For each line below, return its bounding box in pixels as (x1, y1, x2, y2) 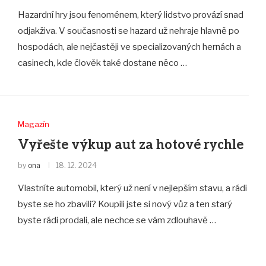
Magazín (17, 119, 49, 129)
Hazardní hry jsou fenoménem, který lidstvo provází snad (17, 9, 243, 20)
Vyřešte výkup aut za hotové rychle (17, 137, 243, 153)
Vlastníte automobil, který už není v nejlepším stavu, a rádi (17, 183, 247, 194)
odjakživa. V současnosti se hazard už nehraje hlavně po (17, 25, 239, 36)
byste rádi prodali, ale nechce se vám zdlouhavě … (17, 215, 216, 226)
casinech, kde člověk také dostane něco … (17, 57, 187, 68)
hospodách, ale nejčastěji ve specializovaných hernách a (17, 41, 241, 52)
